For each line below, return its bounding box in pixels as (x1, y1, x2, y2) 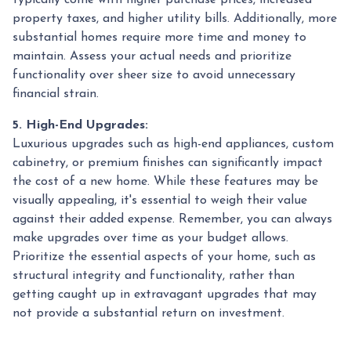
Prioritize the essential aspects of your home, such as (13, 250, 316, 263)
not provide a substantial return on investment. (13, 306, 284, 320)
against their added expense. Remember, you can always (13, 212, 332, 226)
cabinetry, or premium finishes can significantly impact (13, 156, 323, 169)
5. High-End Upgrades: (13, 118, 148, 132)
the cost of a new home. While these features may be (13, 175, 318, 188)
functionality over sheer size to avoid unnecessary (13, 68, 295, 81)
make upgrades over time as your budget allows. (13, 231, 288, 244)
